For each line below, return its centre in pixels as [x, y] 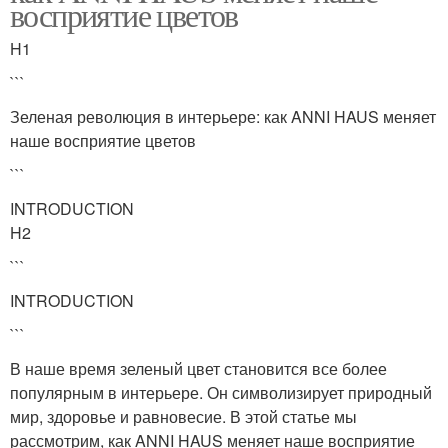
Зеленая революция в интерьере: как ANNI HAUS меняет [223, 116]
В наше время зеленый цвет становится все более [198, 368]
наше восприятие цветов [103, 140]
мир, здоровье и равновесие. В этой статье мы [183, 416]
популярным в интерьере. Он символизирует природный [221, 392]
